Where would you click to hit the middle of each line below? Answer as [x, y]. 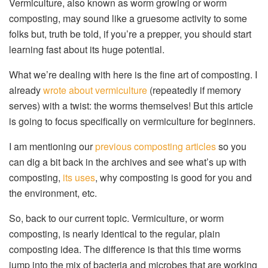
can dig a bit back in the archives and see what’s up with [128, 162]
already [26, 90]
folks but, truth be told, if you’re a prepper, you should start [130, 34]
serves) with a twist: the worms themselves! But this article [131, 106]
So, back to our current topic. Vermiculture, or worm [116, 218]
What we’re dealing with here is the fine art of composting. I [133, 75]
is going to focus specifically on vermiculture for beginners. [132, 121]
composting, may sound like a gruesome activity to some [128, 19]
